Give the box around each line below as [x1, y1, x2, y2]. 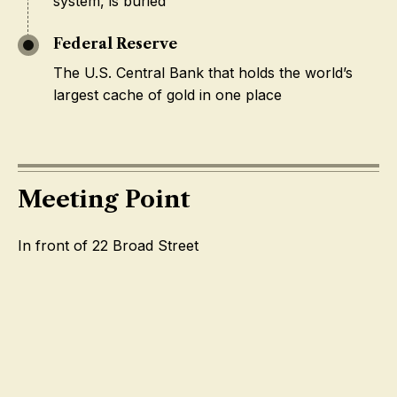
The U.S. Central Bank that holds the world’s [53, 64, 353, 82]
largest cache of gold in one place [53, 86, 282, 104]
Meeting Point [18, 185, 190, 214]
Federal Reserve [53, 35, 177, 52]
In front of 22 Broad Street [18, 237, 198, 254]
